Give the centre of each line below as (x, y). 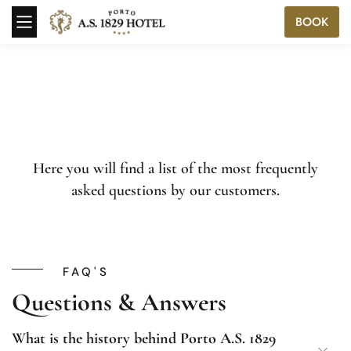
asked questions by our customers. (175, 190)
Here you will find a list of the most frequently (175, 168)
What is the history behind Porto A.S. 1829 (144, 338)
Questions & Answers (119, 302)
